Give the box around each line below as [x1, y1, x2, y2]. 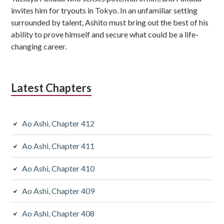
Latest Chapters [11, 80, 92, 94]
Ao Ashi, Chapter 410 [22, 163, 95, 173]
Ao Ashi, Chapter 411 [22, 140, 95, 150]
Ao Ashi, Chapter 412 [22, 118, 95, 128]
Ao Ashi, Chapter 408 [22, 208, 95, 218]
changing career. [11, 41, 67, 51]
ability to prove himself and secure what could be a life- [11, 29, 199, 39]
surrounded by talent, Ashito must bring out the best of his [11, 17, 209, 27]
